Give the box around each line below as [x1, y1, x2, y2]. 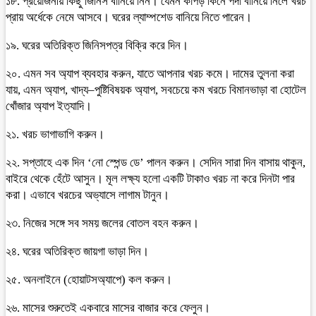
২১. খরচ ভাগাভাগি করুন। [6, 128, 104, 141]
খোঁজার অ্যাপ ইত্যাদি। [6, 99, 92, 113]
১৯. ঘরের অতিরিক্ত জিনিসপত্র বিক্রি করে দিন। [6, 39, 188, 52]
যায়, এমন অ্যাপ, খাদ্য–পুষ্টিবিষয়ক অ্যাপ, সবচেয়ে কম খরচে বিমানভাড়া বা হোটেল [6, 83, 306, 97]
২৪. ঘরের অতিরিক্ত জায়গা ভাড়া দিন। [6, 245, 149, 258]
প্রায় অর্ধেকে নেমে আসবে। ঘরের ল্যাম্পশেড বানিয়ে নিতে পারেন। [6, 11, 252, 24]
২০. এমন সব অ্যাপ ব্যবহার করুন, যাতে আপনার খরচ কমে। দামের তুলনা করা [6, 67, 294, 80]
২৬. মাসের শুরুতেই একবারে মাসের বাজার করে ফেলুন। [6, 301, 210, 315]
